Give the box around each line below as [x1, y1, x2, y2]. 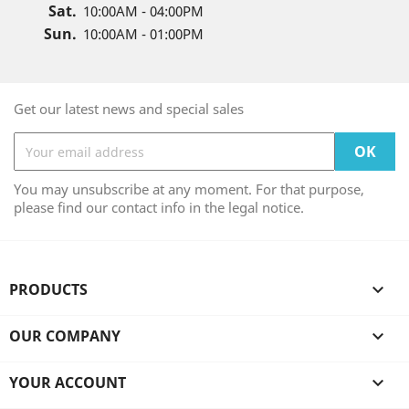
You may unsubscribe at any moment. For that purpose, [14, 180, 364, 198]
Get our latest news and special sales [14, 100, 244, 118]
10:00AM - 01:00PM [83, 25, 204, 43]
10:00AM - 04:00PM [83, 2, 204, 20]
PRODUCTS [9, 279, 88, 299]
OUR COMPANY [9, 326, 121, 346]
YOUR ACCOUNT [9, 372, 126, 393]
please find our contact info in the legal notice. [14, 198, 304, 216]
